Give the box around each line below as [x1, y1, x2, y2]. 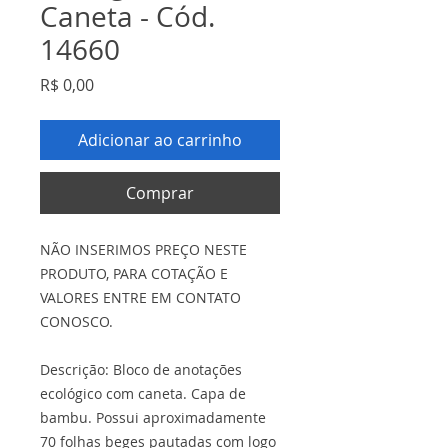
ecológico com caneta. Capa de [40, 384, 246, 403]
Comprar [126, 182, 194, 204]
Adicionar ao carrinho [78, 129, 242, 151]
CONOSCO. [40, 312, 113, 331]
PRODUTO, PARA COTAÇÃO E [40, 264, 228, 283]
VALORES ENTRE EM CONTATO [40, 288, 241, 307]
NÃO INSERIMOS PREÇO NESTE [40, 240, 247, 259]
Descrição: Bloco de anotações [40, 360, 242, 379]
